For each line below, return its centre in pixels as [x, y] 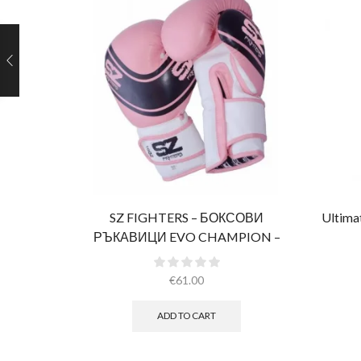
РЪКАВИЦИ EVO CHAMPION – [187, 237]
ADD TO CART [187, 316]
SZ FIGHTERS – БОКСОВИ [187, 218]
